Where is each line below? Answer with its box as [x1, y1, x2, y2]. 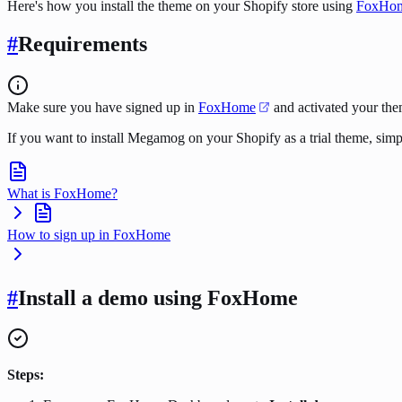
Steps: [7, 367, 44, 383]
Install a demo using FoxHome [18, 285, 298, 310]
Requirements [18, 31, 147, 56]
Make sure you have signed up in [7, 99, 198, 115]
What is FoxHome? [7, 185, 118, 201]
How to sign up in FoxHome [7, 226, 170, 242]
